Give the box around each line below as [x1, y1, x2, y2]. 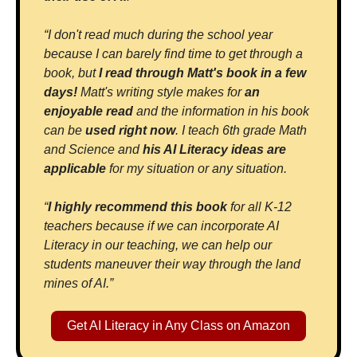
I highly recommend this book [48, 200, 230, 214]
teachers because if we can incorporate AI [44, 219, 279, 233]
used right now [85, 124, 175, 138]
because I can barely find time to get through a [44, 47, 303, 61]
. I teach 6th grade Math [175, 124, 307, 138]
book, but [44, 66, 99, 80]
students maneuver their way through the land [44, 257, 300, 272]
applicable [44, 162, 109, 176]
